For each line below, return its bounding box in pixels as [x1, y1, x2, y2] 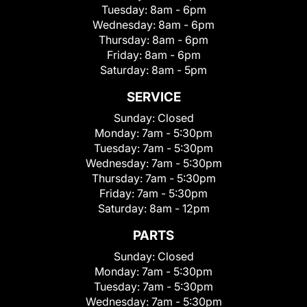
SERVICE [126, 89, 181, 106]
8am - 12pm [149, 201, 210, 216]
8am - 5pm [151, 63, 207, 77]
